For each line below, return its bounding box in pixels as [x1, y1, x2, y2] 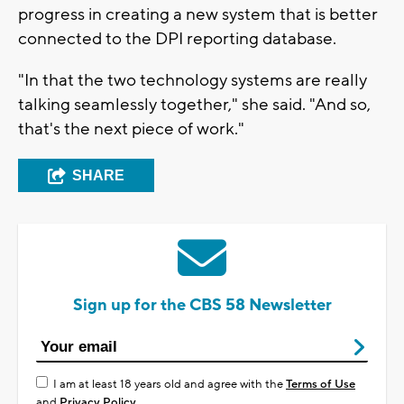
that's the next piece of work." [18, 117, 244, 140]
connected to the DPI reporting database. [18, 27, 336, 50]
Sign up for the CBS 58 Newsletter [72, 294, 332, 316]
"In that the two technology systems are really [18, 69, 367, 91]
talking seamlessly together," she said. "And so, [18, 93, 371, 115]
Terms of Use [286, 376, 355, 391]
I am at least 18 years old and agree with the [53, 376, 286, 391]
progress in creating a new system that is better [18, 3, 378, 25]
